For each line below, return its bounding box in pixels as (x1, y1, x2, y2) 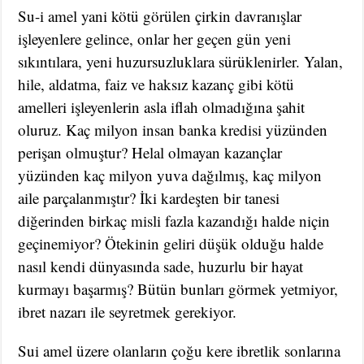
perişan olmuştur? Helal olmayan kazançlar (18, 142, 283, 163)
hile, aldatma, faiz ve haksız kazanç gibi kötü (18, 74, 295, 95)
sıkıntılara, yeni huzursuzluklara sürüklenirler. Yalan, (18, 51, 344, 72)
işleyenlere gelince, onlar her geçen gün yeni (18, 28, 292, 50)
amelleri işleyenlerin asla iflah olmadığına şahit (18, 97, 305, 118)
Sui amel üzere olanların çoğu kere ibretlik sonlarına (18, 340, 341, 362)
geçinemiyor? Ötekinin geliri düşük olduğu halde (18, 233, 324, 254)
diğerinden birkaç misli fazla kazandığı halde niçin (18, 210, 331, 232)
